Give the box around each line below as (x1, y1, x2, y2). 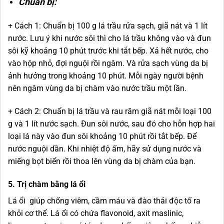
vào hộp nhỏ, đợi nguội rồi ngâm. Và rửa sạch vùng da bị (8, 58, 208, 68)
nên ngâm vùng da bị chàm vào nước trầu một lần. (8, 83, 186, 93)
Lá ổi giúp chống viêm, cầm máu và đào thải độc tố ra (8, 195, 200, 205)
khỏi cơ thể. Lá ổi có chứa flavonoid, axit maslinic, (8, 208, 183, 218)
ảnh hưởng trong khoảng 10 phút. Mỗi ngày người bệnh (8, 71, 203, 81)
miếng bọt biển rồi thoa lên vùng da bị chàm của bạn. (8, 156, 195, 166)
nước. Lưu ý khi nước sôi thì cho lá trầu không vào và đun (8, 33, 211, 43)
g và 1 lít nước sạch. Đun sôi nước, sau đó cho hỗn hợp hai (8, 119, 215, 129)
